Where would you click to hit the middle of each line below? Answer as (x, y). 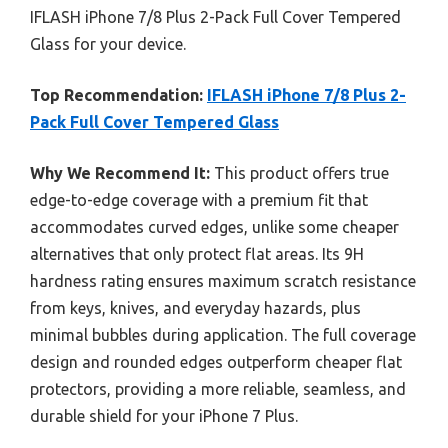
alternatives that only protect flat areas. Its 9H (197, 254)
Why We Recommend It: (120, 173)
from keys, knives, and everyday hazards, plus (195, 308)
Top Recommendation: (116, 95)
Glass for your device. (108, 44)
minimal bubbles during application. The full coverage (223, 335)
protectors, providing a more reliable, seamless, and (218, 389)
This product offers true (299, 173)
